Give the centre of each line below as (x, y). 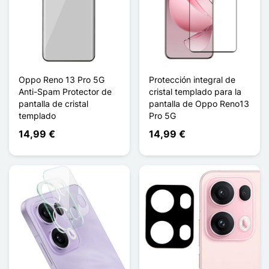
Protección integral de (192, 79)
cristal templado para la (195, 91)
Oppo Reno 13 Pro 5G (62, 79)
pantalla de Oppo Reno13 (199, 103)
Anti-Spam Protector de (65, 91)
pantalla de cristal (53, 103)
